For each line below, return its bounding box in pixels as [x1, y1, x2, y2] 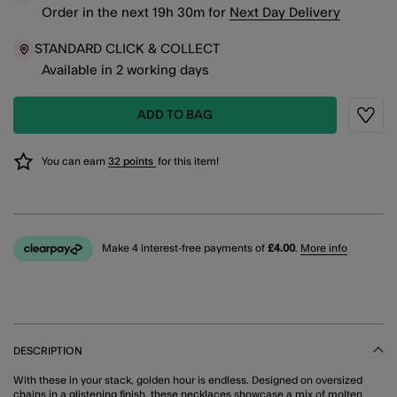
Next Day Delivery [230, 5, 340, 19]
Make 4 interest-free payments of [102, 243, 268, 254]
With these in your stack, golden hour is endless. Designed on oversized [13, 374, 362, 385]
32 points [108, 155, 156, 167]
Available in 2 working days [42, 63, 209, 77]
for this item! [158, 155, 219, 167]
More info [300, 243, 347, 254]
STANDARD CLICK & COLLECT [35, 43, 220, 57]
